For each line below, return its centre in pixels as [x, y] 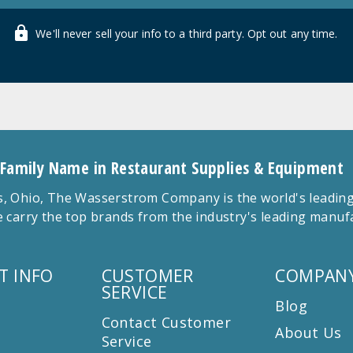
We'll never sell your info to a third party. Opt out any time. [187, 33]
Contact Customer [166, 322]
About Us [308, 332]
